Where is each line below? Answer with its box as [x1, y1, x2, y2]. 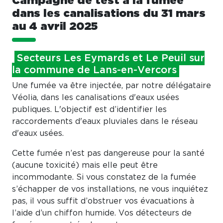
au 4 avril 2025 [12, 21, 98, 32]
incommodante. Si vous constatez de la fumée [12, 173, 196, 182]
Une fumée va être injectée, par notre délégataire [12, 82, 211, 90]
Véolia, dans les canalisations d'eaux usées [12, 94, 179, 102]
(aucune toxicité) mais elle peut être [12, 161, 158, 170]
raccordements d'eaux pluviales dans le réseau [12, 117, 198, 126]
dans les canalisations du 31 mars [12, 8, 206, 19]
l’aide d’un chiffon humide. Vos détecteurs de [12, 209, 192, 218]
